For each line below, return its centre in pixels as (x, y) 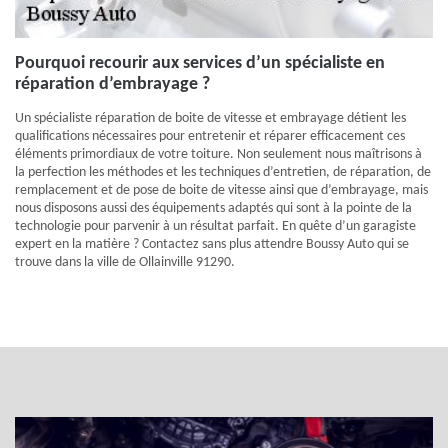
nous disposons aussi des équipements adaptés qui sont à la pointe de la (213, 208)
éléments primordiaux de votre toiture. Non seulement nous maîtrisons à (218, 154)
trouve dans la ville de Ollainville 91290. (125, 262)
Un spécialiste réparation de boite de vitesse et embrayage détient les (210, 118)
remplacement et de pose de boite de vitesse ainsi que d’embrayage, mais (221, 190)
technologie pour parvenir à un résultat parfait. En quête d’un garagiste (215, 226)
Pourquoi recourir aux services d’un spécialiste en (200, 63)
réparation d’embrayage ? (112, 84)
